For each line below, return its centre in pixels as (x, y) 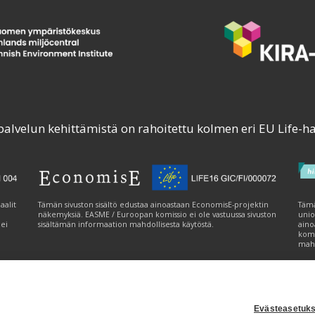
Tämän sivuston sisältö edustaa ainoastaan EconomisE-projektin (153, 205)
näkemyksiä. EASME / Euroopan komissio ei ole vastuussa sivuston (157, 215)
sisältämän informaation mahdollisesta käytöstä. (126, 225)
